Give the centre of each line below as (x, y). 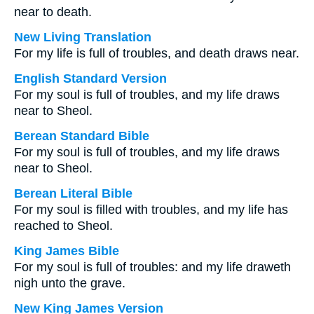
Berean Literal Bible (73, 193)
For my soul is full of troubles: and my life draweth (152, 267)
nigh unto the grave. (70, 283)
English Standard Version (90, 78)
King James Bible (67, 251)
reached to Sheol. (63, 226)
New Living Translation (83, 37)
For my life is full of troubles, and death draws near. (157, 53)
